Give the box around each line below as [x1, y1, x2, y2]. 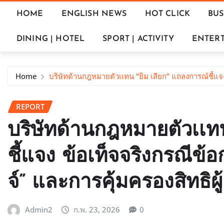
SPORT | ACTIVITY [102, 35, 174, 43]
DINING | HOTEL [16, 35, 85, 43]
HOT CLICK [144, 10, 190, 18]
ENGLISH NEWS [61, 10, 127, 18]
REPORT [16, 101, 44, 112]
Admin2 [24, 204, 52, 214]
